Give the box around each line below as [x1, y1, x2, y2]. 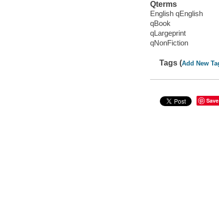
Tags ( [159, 59, 182, 67]
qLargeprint [150, 29, 186, 38]
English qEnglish [150, 9, 203, 18]
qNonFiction [150, 39, 188, 47]
